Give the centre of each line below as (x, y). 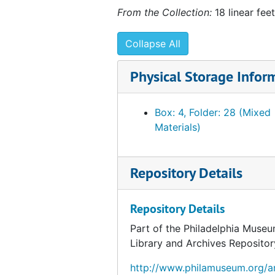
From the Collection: (165, 12)
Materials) (178, 127)
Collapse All (153, 43)
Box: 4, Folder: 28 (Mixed (213, 112)
